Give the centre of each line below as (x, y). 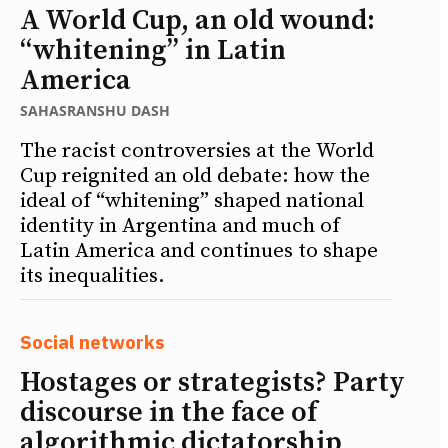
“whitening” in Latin (153, 50)
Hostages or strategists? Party (212, 382)
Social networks (92, 341)
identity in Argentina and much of (180, 225)
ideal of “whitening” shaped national (192, 200)
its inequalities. (92, 275)
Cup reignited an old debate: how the (195, 175)
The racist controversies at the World (197, 150)
